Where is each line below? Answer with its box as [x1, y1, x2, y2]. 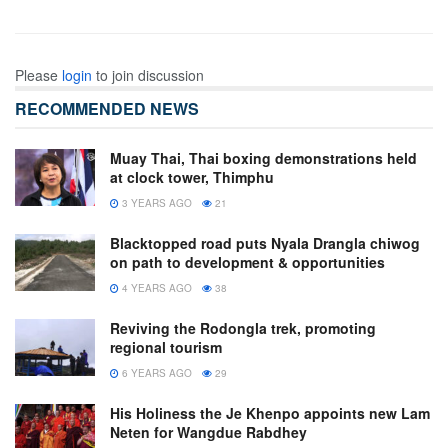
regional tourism [110, 336, 222, 357]
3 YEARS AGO [119, 195, 192, 210]
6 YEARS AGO [119, 365, 192, 380]
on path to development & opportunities [110, 251, 385, 272]
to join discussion [92, 64, 204, 85]
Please [15, 64, 62, 85]
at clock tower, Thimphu [110, 166, 274, 187]
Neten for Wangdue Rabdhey [110, 421, 307, 442]
